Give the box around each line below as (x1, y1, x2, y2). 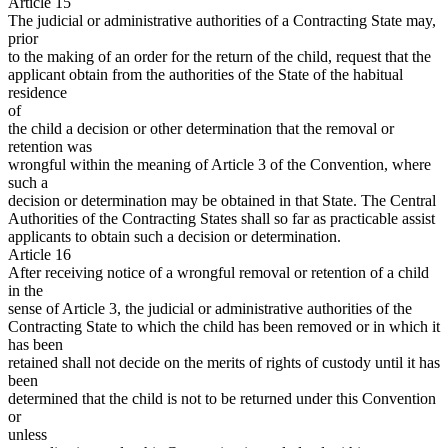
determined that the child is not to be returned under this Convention (8, 390, 436, 408)
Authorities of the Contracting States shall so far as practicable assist (8, 210, 435, 228)
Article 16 (8, 246, 71, 264)
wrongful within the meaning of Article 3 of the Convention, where (8, 156, 431, 174)
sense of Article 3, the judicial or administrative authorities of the (8, 300, 412, 318)
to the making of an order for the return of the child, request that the (8, 48, 431, 66)
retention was (8, 138, 92, 156)
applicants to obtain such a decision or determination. (8, 228, 341, 246)
